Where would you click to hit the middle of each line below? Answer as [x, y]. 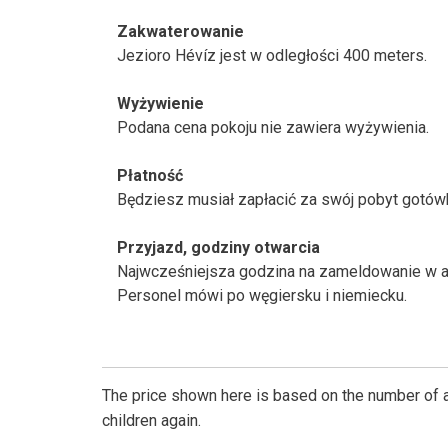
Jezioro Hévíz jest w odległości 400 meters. [272, 55]
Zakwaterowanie [180, 31]
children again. [151, 420]
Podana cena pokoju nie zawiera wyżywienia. [273, 127]
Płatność [150, 175]
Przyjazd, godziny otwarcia [218, 247]
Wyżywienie [160, 103]
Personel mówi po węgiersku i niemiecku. [262, 295]
